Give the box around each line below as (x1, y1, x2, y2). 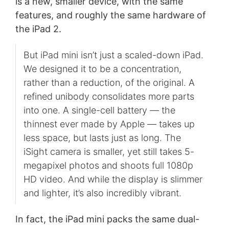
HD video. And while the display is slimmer (23, 173, 202, 185)
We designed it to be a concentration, (23, 63, 181, 74)
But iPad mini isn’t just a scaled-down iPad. (23, 49, 203, 60)
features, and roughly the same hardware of (15, 9, 206, 20)
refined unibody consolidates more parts (23, 90, 194, 102)
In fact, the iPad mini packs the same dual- (15, 213, 199, 224)
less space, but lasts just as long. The (23, 132, 181, 143)
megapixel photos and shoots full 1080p (23, 159, 193, 171)
